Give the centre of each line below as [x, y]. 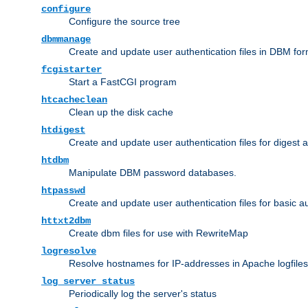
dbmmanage [66, 39]
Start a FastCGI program [123, 81]
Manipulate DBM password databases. [153, 172]
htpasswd [63, 190]
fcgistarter [71, 69]
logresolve [69, 251]
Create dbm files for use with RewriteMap [158, 233]
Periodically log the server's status [143, 293]
